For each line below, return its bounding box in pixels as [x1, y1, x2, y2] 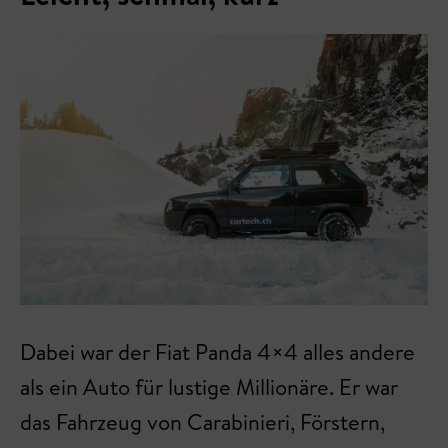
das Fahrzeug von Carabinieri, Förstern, [20, 407, 385, 438]
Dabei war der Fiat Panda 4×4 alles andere [20, 337, 415, 368]
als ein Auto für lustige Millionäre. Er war [20, 372, 398, 403]
